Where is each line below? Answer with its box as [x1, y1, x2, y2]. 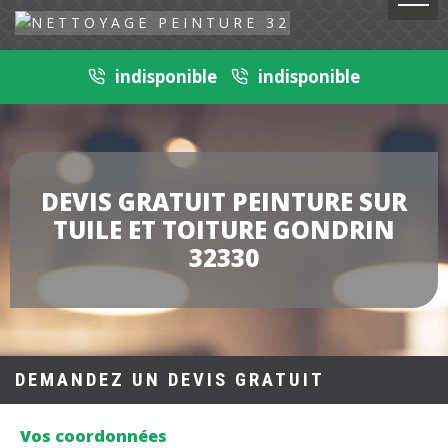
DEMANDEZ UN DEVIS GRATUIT [15, 369, 325, 392]
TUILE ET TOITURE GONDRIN [53, 213, 395, 247]
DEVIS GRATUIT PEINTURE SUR [41, 185, 407, 219]
